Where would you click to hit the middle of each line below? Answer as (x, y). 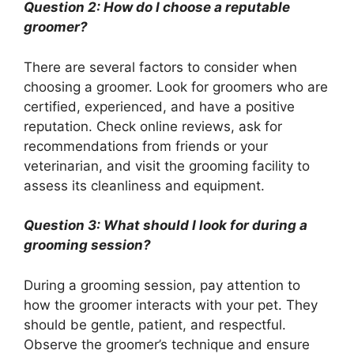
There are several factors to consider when (160, 67)
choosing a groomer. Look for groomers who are (176, 87)
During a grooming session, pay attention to (162, 285)
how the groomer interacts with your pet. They (171, 305)
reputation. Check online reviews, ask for (153, 126)
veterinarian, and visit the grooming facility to (167, 166)
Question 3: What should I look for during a (166, 226)
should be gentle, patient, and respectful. (155, 324)
